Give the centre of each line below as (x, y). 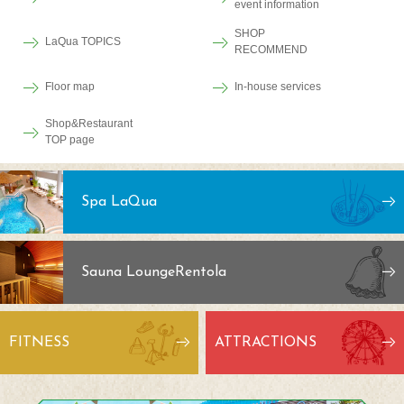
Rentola (203, 273)
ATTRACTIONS (266, 343)
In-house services (278, 87)
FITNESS (39, 343)
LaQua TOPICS (83, 42)
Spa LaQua (119, 202)
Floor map (70, 87)
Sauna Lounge (128, 273)
